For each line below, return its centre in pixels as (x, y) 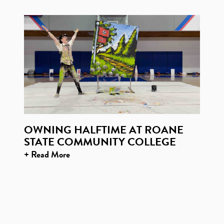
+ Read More (47, 154)
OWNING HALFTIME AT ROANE (103, 130)
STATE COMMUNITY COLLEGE (100, 142)
